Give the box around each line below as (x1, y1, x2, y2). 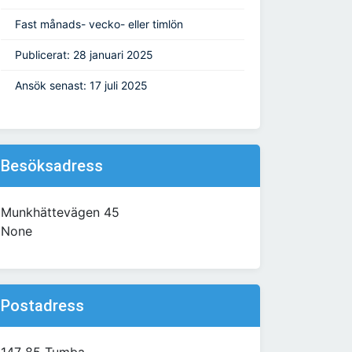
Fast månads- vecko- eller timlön (15, 17, 183, 31)
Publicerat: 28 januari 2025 (15, 48, 153, 62)
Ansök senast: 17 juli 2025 (15, 79, 148, 93)
